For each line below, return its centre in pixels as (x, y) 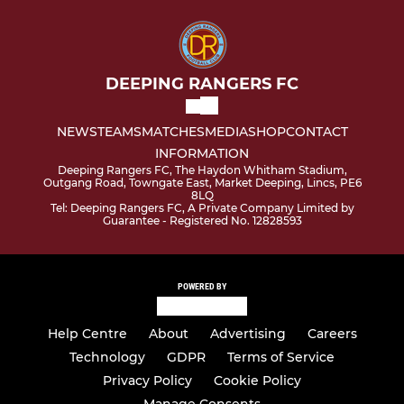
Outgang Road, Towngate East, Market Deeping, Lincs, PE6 (202, 183)
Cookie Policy (257, 381)
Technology (107, 358)
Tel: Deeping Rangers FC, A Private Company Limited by (202, 208)
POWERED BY (202, 287)
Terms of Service (281, 358)
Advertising (248, 334)
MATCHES (173, 132)
